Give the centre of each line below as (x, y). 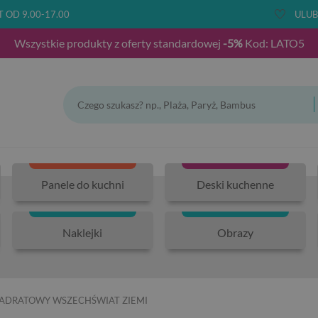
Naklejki (83, 232)
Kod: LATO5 (273, 43)
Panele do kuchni (82, 184)
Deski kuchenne (236, 184)
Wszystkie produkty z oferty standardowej (118, 43)
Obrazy (236, 232)
